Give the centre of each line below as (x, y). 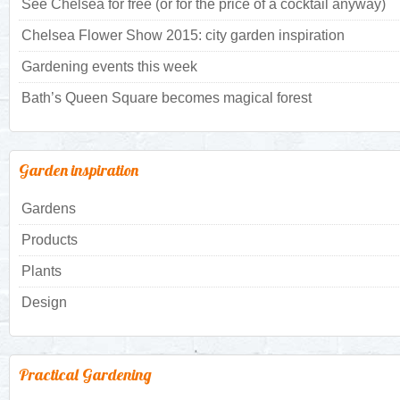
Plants (42, 271)
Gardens (49, 208)
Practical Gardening (85, 374)
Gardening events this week (109, 66)
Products (50, 239)
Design (44, 302)
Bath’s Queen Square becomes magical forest (167, 97)
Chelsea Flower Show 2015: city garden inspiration (183, 35)
